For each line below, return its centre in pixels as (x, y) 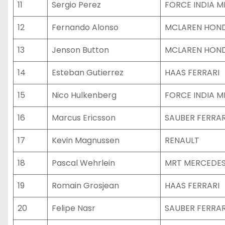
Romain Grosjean (85, 186)
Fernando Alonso (85, 27)
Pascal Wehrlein (83, 163)
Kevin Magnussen (86, 140)
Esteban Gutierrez (88, 73)
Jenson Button (80, 50)
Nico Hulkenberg (84, 95)
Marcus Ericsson (84, 118)
